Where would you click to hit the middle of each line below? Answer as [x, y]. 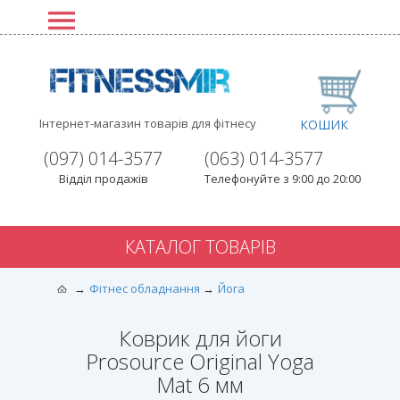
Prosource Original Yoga [200, 361]
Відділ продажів [103, 179]
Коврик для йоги [200, 337]
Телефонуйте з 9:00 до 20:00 [283, 179]
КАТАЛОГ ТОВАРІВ [200, 247]
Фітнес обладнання [145, 288]
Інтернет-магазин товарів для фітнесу [148, 123]
